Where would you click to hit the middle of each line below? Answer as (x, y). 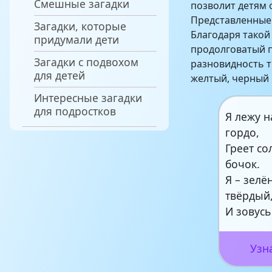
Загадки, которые (80, 26)
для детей (59, 75)
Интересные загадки (88, 97)
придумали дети (76, 39)
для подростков (75, 111)
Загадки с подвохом (86, 62)
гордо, (243, 132)
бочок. (243, 164)
